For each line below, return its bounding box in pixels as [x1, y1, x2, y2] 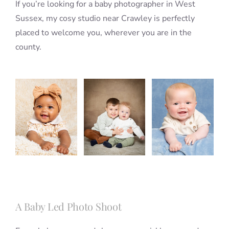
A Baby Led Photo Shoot [15, 199, 122, 214]
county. [15, 41, 41, 53]
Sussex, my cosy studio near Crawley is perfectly [15, 12, 195, 24]
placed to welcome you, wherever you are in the [15, 27, 192, 38]
